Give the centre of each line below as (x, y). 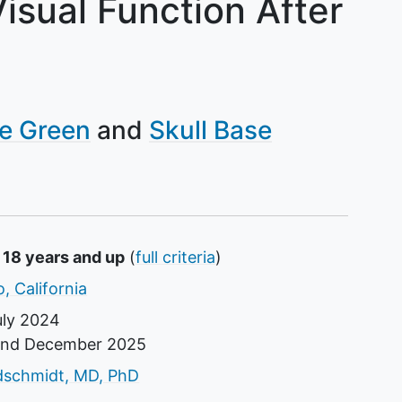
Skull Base (210, 130)
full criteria (176, 257)
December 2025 (86, 344)
